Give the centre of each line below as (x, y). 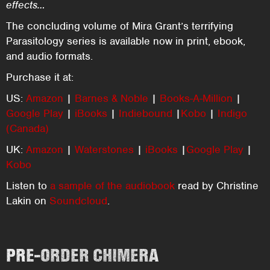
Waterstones (104, 150)
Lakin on (28, 201)
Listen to (28, 186)
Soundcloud (78, 201)
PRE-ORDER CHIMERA (82, 256)
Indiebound (146, 114)
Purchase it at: (40, 77)
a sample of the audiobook (112, 186)
